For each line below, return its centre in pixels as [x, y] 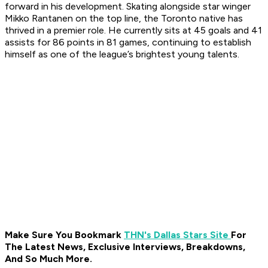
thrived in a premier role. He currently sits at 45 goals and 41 [133, 31]
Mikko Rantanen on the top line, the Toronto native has [124, 19]
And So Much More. [48, 259]
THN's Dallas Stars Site [177, 235]
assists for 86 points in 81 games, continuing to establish [128, 42]
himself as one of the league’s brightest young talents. [122, 54]
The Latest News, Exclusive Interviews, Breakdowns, [125, 247]
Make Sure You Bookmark [64, 235]
